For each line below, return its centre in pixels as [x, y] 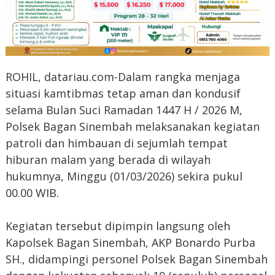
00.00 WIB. [32, 193]
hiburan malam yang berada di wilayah [108, 160]
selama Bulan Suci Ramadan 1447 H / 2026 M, [124, 110]
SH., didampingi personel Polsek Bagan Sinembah [136, 259]
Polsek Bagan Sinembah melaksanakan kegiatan [132, 127]
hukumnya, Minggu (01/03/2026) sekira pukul [124, 176]
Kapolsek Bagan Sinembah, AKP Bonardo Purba [130, 243]
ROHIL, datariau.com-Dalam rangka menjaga [122, 77]
